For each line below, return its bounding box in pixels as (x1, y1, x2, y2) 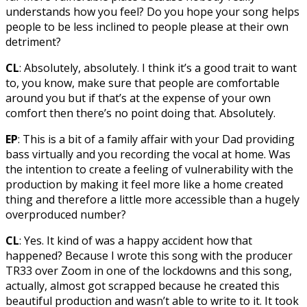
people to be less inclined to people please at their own (5, 19, 288, 35)
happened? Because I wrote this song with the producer (5, 248, 293, 264)
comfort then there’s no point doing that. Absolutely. (5, 106, 275, 121)
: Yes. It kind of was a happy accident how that (19, 233, 252, 249)
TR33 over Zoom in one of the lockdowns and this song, (5, 263, 292, 279)
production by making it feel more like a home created (5, 177, 283, 193)
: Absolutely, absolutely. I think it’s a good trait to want (19, 60, 297, 76)
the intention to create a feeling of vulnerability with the (5, 162, 293, 177)
